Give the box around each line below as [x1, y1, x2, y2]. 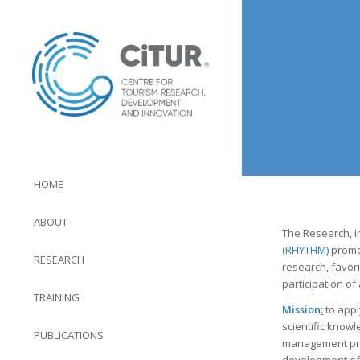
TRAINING [34, 289, 80, 305]
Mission [282, 302, 321, 317]
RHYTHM [285, 243, 326, 258]
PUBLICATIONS [34, 327, 104, 342]
